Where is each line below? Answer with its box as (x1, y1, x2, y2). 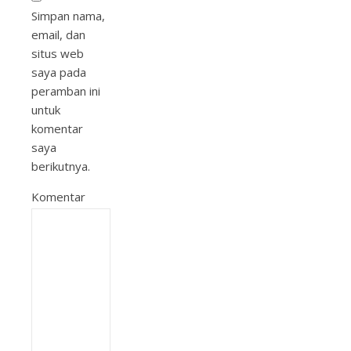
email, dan (31, 27, 85, 42)
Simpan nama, (31, 8, 105, 24)
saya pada (31, 64, 86, 80)
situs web (31, 45, 84, 61)
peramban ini (31, 83, 100, 99)
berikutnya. (31, 158, 90, 174)
